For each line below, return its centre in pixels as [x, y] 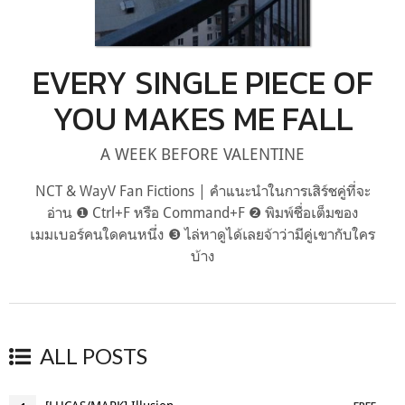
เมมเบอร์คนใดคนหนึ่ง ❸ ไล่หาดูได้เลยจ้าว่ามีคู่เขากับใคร [202, 234]
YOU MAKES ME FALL [202, 118]
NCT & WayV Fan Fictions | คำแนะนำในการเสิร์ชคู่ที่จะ [202, 190]
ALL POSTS [94, 356]
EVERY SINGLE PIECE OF [202, 82]
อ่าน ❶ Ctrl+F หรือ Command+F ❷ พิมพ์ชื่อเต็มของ [202, 212]
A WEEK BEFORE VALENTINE [202, 153]
